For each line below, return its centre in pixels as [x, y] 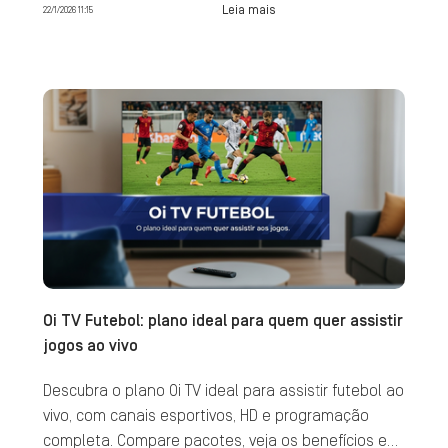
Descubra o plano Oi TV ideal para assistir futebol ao [223, 391]
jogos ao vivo [90, 346]
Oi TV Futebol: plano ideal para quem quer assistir [222, 321]
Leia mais [248, 9]
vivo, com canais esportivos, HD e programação [205, 416]
